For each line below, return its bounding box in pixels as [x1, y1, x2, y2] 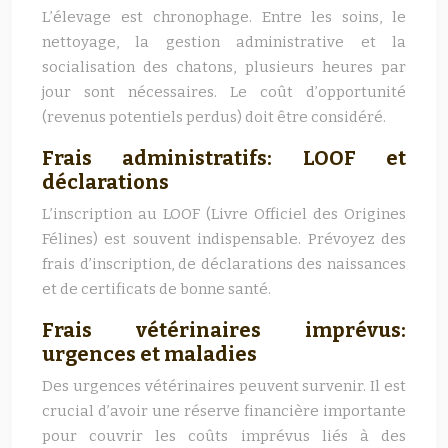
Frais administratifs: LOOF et [42, 146, 406, 170]
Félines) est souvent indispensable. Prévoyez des [42, 230, 406, 248]
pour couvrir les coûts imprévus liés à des [42, 427, 406, 445]
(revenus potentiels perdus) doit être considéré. [42, 108, 386, 126]
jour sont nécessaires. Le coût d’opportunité [42, 83, 406, 101]
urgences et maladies [42, 342, 257, 366]
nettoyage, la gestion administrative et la [42, 33, 406, 51]
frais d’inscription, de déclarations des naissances [42, 255, 406, 273]
